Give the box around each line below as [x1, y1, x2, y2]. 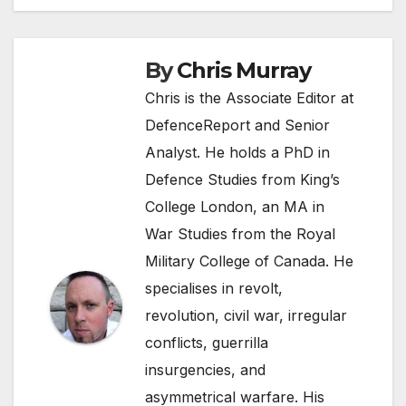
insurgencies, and [145, 360, 266, 379]
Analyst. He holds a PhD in [145, 142, 330, 161]
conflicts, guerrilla [145, 333, 268, 352]
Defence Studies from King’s [145, 169, 340, 188]
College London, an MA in [145, 197, 324, 216]
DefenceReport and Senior [145, 115, 330, 134]
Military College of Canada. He [145, 251, 353, 270]
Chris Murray [177, 56, 312, 83]
